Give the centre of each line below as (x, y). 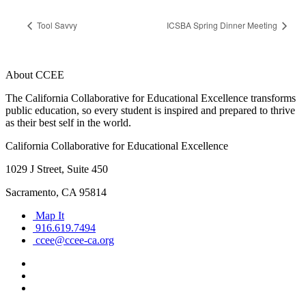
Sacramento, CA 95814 (56, 192)
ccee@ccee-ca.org (75, 240)
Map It (50, 215)
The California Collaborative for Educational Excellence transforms (151, 98)
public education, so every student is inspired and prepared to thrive (150, 110)
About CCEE (35, 74)
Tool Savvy (56, 25)
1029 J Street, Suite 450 (57, 169)
